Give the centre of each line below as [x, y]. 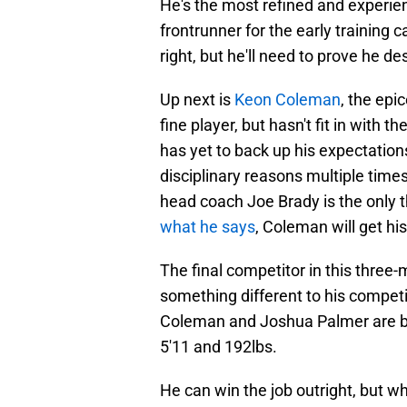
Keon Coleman [288, 100]
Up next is [197, 100]
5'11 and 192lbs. [218, 347]
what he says [208, 227]
